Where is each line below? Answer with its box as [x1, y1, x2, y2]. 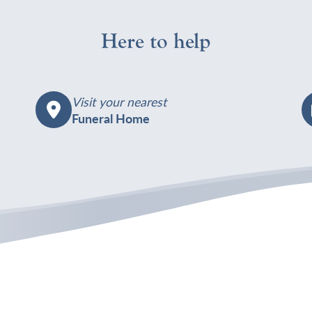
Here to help [101, 29, 211, 54]
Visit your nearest [72, 92, 167, 110]
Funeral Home [72, 109, 150, 127]
